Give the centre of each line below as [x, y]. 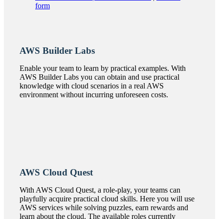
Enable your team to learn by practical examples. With [103, 68]
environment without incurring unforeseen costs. [94, 94]
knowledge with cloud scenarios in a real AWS [92, 86]
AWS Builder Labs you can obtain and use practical [99, 77]
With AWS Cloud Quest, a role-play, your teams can [100, 190]
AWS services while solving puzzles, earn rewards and [104, 207]
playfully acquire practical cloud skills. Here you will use [107, 198]
